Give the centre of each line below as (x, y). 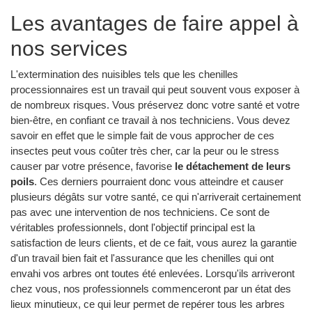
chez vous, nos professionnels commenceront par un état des (151, 288)
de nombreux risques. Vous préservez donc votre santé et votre (155, 104)
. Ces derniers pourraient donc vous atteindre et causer (159, 181)
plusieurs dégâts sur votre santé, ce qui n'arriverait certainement (156, 196)
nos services (69, 49)
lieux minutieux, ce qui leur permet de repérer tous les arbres (148, 304)
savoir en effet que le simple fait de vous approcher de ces (142, 135)
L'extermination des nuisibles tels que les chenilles (124, 74)
